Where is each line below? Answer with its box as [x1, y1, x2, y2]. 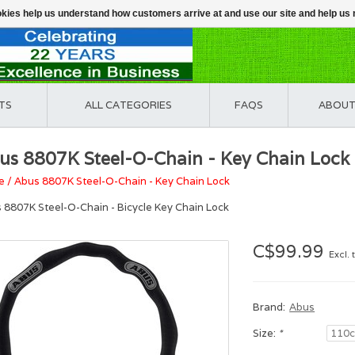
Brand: [253, 300, 286, 314]
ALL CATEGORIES [85, 98, 172, 112]
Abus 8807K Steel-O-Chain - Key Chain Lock [14, 174, 230, 188]
